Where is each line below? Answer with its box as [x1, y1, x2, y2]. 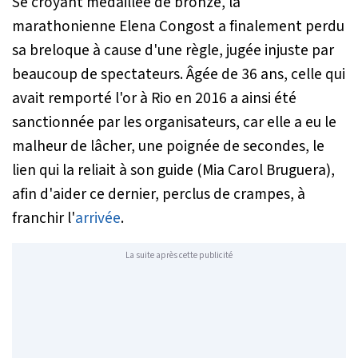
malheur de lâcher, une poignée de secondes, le [12, 135, 324, 158]
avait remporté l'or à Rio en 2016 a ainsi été [12, 87, 296, 110]
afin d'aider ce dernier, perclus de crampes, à [12, 183, 305, 206]
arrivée [75, 207, 121, 230]
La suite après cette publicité [125, 249, 233, 261]
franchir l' [12, 207, 75, 230]
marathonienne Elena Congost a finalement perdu [12, 15, 344, 38]
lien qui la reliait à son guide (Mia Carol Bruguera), [12, 159, 335, 182]
